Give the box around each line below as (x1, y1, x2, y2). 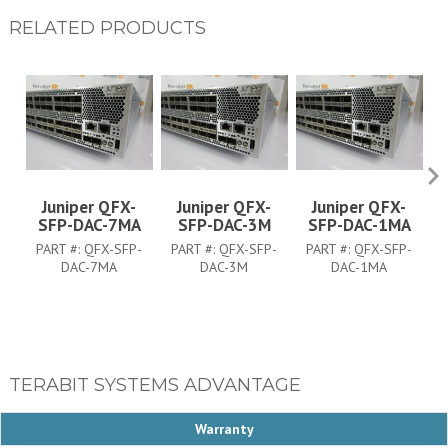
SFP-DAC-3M (177, 213, 271, 236)
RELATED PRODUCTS (8, 16, 206, 39)
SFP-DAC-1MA (307, 213, 411, 236)
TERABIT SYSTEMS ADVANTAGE (8, 373, 301, 396)
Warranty (194, 419, 254, 438)
